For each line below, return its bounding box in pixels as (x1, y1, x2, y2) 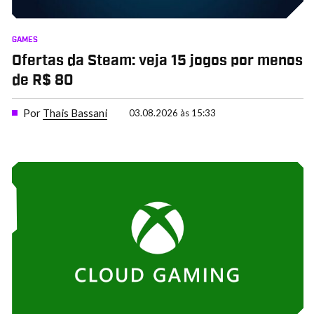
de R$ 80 (11, 73, 74, 88)
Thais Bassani (42, 107, 107, 120)
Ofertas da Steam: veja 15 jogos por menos (11, 53, 303, 68)
